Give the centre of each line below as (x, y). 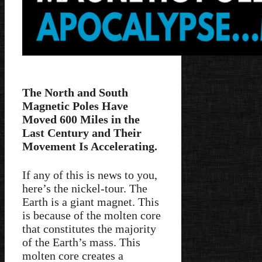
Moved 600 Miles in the (81, 119)
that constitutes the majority (89, 229)
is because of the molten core (92, 216)
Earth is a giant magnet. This (91, 202)
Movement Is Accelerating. (90, 146)
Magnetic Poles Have (75, 106)
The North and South (75, 92)
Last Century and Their (82, 132)
